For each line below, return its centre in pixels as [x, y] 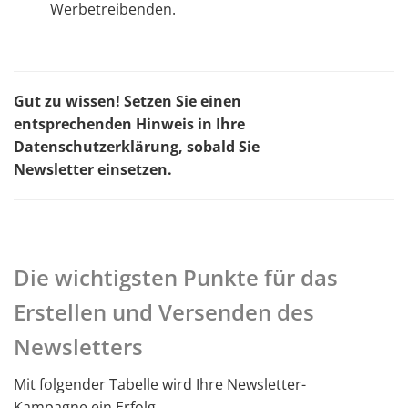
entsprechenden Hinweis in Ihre [129, 124]
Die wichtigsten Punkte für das [176, 277]
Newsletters [78, 347]
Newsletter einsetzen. [93, 169]
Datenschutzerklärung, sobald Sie [137, 147]
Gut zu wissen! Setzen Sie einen [127, 101]
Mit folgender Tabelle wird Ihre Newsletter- [160, 384]
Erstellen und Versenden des [164, 312]
